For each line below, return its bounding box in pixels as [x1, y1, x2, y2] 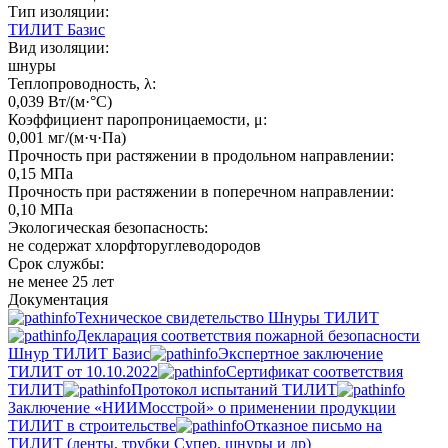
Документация [8, 290, 108, 308]
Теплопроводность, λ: [8, 74, 156, 92]
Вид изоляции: [8, 38, 109, 56]
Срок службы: [8, 254, 104, 272]
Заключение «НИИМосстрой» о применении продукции [8, 398, 396, 416]
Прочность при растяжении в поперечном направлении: [8, 182, 394, 200]
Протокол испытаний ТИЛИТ [131, 380, 337, 398]
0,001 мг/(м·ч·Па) [8, 128, 126, 146]
